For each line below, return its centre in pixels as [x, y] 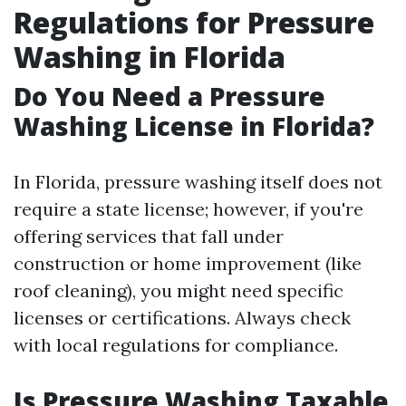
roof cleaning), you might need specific [179, 290]
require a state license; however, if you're [188, 209]
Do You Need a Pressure [169, 96]
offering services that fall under [149, 236]
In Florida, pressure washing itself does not [198, 182]
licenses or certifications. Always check [182, 318]
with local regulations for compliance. [176, 345]
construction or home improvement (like [188, 263]
